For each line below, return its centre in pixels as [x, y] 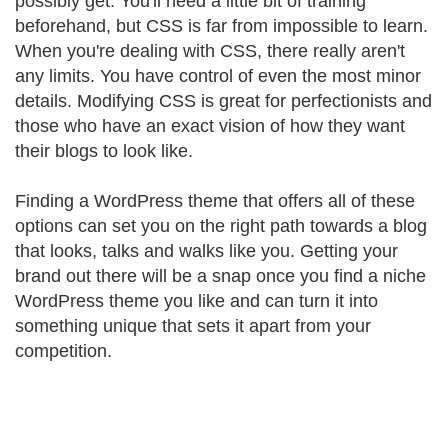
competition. [63, 351]
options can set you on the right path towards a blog [221, 226]
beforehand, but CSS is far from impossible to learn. [221, 26]
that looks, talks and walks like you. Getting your [206, 251]
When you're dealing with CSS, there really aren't [210, 51]
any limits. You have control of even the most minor [218, 76]
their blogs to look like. [104, 151]
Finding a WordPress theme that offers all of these [215, 201]
